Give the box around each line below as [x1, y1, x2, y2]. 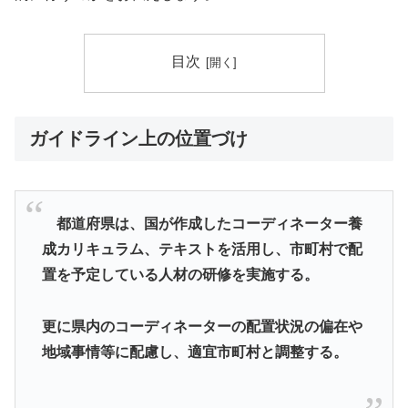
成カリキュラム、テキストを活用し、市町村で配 [41, 241, 362, 258]
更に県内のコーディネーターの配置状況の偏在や [41, 319, 362, 335]
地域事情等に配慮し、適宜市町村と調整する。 [41, 344, 348, 361]
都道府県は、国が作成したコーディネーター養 [41, 216, 362, 232]
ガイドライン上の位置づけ [29, 127, 248, 148]
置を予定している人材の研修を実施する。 [41, 267, 319, 283]
